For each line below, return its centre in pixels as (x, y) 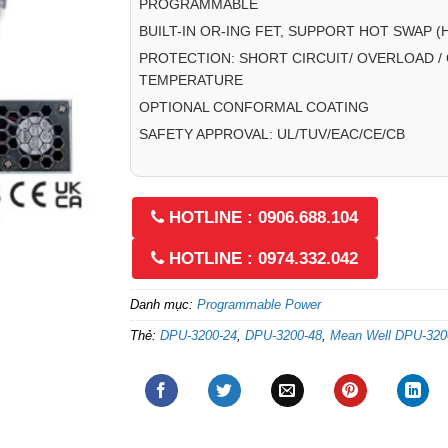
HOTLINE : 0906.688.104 (261, 218)
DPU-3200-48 (283, 336)
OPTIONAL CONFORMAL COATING (253, 106)
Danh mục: (163, 305)
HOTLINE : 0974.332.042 (261, 259)
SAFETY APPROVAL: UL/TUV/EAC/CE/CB (271, 133)
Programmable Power (258, 305)
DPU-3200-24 (198, 336)
